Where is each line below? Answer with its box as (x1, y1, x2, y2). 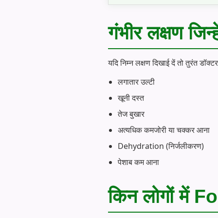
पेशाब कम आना (118, 156, 159, 167)
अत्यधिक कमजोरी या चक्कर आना (118, 124, 210, 135)
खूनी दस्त (118, 92, 144, 103)
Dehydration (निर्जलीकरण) (118, 140, 204, 151)
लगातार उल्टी (118, 76, 155, 87)
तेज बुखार (118, 108, 145, 119)
